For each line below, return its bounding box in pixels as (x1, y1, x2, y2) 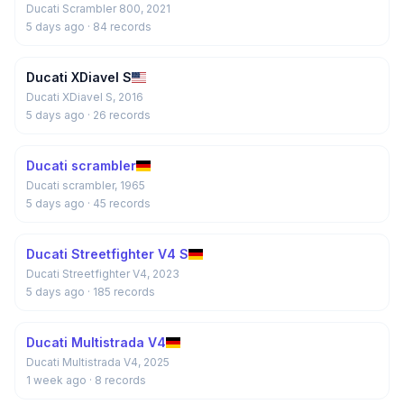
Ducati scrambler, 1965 (26, 179, 145, 192)
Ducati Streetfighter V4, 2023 (26, 267, 179, 280)
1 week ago (26, 373, 89, 387)
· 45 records (87, 197, 151, 210)
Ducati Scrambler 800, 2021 (26, 2, 170, 15)
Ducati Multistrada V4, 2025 (26, 355, 170, 369)
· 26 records (87, 108, 151, 122)
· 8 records (89, 373, 146, 387)
